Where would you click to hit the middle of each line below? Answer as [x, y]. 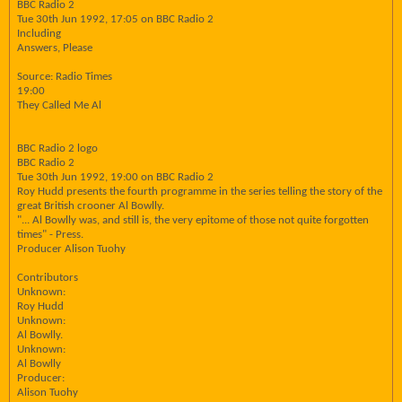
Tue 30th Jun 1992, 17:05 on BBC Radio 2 [115, 19]
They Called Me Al [59, 105]
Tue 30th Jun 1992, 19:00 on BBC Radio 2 [115, 177]
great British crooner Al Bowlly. [91, 206]
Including [39, 34]
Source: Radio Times [65, 77]
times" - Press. [50, 235]
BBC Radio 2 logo [57, 149]
